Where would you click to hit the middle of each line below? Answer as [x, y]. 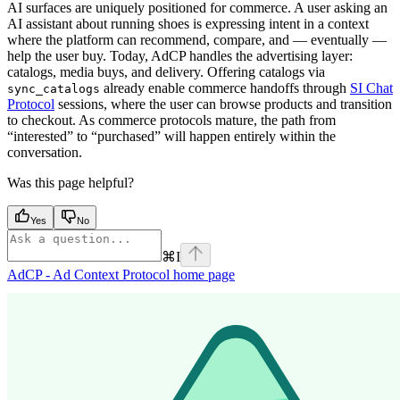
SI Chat [371, 87]
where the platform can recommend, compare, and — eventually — [197, 39]
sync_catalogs [54, 88]
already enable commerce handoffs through [225, 87]
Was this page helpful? [71, 182]
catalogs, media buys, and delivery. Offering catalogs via [166, 71]
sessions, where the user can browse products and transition [223, 104]
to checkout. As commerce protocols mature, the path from [171, 120]
